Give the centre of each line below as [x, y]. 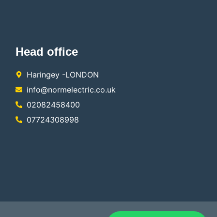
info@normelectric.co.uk [71, 90]
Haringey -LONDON [62, 75]
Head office [47, 52]
